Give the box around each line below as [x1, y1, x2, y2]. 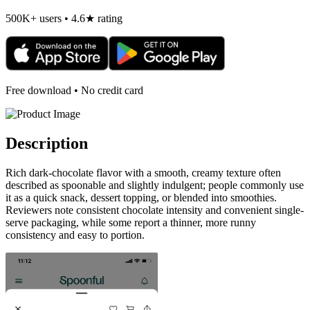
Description [6, 134, 88, 153]
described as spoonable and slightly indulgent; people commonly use [6, 179, 304, 191]
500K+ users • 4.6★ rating [6, 12, 122, 25]
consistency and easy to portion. [6, 228, 145, 241]
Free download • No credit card [6, 84, 143, 97]
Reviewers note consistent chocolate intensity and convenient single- [6, 203, 304, 216]
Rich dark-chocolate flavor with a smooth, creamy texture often [6, 166, 281, 179]
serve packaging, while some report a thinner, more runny [6, 216, 256, 228]
